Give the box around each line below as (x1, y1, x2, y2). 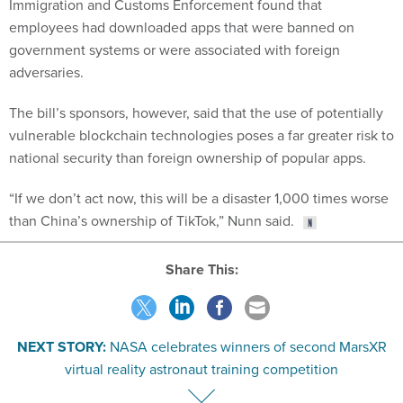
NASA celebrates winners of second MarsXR (109, 336, 387, 356)
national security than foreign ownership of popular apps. (9, 148, 366, 168)
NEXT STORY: (16, 336, 106, 357)
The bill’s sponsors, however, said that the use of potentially (9, 103, 383, 123)
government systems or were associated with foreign (9, 40, 340, 60)
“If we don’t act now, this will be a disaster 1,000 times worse (9, 188, 389, 209)
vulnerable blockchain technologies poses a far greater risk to (9, 125, 394, 146)
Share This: (174, 258, 238, 280)
